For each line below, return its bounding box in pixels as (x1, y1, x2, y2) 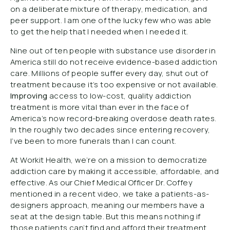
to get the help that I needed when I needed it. (10, 26, 188, 37)
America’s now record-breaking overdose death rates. (10, 113, 217, 124)
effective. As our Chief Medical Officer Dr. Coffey (10, 177, 193, 188)
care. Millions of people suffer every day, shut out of (10, 68, 208, 79)
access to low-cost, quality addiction (49, 90, 191, 101)
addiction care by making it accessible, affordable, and (10, 166, 219, 177)
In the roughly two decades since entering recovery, (10, 124, 210, 135)
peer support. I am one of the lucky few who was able (10, 15, 212, 26)
